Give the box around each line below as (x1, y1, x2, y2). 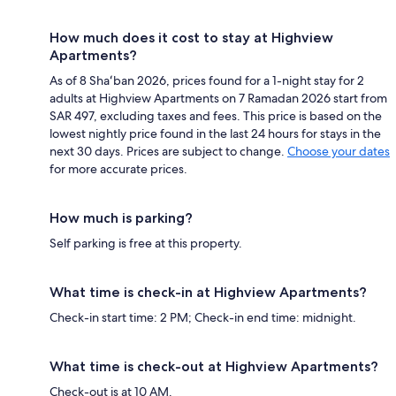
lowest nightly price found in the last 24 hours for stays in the (49, 125, 381, 141)
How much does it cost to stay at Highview (49, 28, 333, 46)
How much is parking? (49, 209, 193, 226)
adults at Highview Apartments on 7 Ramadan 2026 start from (49, 89, 387, 106)
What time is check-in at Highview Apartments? (49, 283, 367, 301)
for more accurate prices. (49, 160, 187, 177)
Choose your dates (287, 142, 390, 159)
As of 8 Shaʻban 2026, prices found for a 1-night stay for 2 (49, 72, 364, 88)
